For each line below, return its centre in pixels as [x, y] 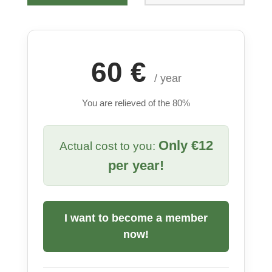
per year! [136, 165]
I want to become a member [136, 218]
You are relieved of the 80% [136, 103]
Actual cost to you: [109, 146]
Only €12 [185, 145]
